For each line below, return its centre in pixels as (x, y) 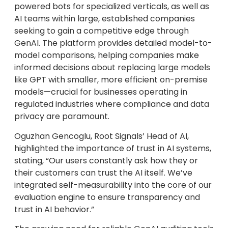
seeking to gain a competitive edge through (102, 31)
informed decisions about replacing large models (112, 68)
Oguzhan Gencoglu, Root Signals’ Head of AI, (102, 136)
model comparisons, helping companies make (107, 55)
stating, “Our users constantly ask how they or (106, 160)
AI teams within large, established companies (105, 19)
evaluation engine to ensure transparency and (107, 197)
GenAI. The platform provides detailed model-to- (113, 43)
